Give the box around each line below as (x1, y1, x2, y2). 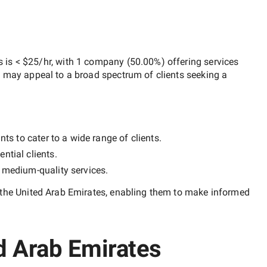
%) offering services (154, 55, 239, 67)
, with (51, 55, 76, 67)
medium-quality (1, 164, 69, 176)
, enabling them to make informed (105, 186, 250, 198)
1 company (76, 55, 125, 67)
